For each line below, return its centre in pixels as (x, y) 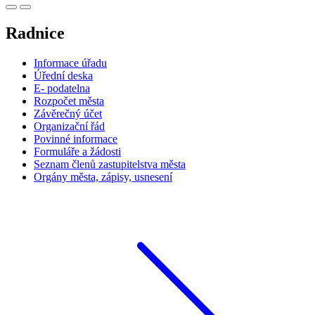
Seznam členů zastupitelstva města (110, 165)
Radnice (35, 33)
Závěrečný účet (68, 114)
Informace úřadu (70, 63)
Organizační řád (69, 127)
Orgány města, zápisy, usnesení (103, 177)
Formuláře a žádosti (77, 152)
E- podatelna (62, 89)
